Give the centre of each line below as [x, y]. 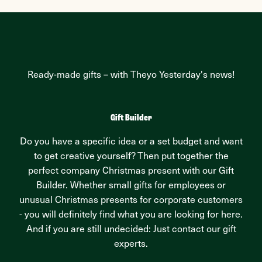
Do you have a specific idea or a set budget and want [131, 142]
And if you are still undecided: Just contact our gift [131, 230]
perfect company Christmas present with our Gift [131, 172]
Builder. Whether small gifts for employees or [131, 186]
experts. [131, 245]
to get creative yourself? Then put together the [131, 157]
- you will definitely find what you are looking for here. [131, 216]
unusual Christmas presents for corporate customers [131, 201]
